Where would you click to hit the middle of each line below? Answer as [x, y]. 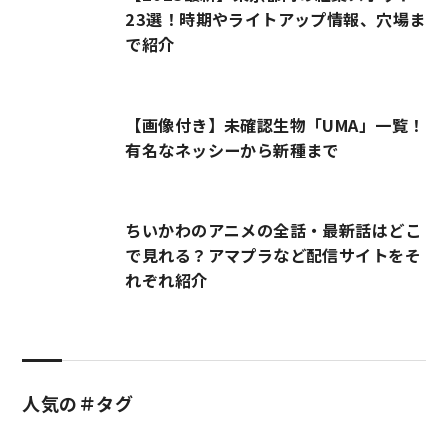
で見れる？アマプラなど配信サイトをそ [273, 255]
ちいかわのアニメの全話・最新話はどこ [273, 230]
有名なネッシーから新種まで [232, 149]
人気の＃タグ [77, 402]
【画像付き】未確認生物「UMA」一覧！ [275, 124]
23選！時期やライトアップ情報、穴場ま [275, 19]
